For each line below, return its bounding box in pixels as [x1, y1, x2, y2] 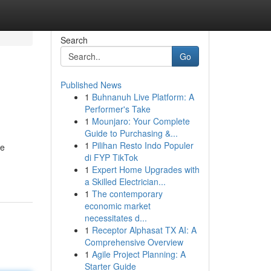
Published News [60, 79, 122, 91]
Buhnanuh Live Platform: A [91, 91, 194, 103]
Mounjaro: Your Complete [91, 115, 190, 127]
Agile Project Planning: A [91, 248, 186, 260]
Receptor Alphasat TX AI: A [91, 224, 197, 236]
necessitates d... [84, 212, 147, 224]
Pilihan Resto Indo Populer [91, 139, 194, 151]
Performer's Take [84, 103, 151, 115]
